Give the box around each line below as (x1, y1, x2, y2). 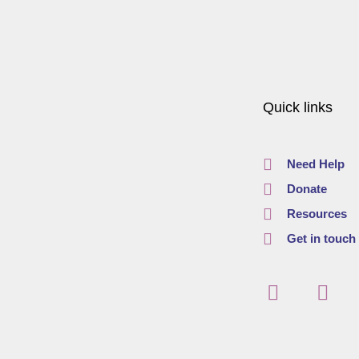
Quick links (262, 99, 333, 116)
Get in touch (286, 232, 356, 246)
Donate (286, 182, 327, 196)
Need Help (286, 157, 345, 171)
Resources (286, 207, 347, 221)
